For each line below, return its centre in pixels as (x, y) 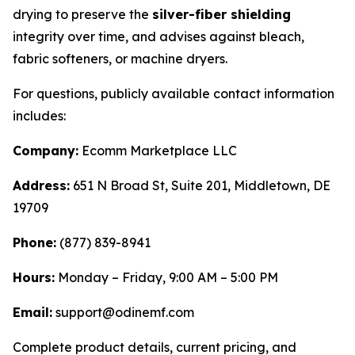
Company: (46, 151)
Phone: (34, 243)
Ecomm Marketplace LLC (158, 151)
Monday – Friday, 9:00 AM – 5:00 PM (166, 278)
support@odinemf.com (123, 313)
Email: (32, 313)
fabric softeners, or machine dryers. (120, 59)
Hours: (34, 278)
